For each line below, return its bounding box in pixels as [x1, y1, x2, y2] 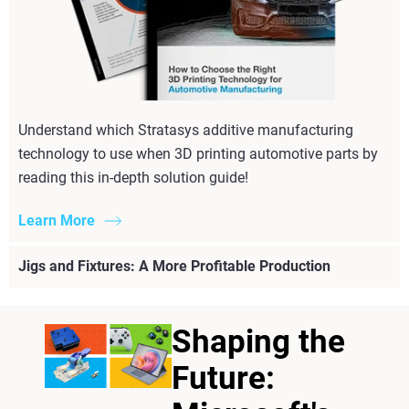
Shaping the [171, 322, 345, 361]
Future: [171, 359, 275, 397]
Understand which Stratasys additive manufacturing [18, 121, 353, 139]
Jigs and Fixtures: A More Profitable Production [18, 257, 330, 275]
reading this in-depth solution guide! [18, 168, 248, 186]
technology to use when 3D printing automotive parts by [18, 144, 378, 163]
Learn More [18, 211, 95, 229]
